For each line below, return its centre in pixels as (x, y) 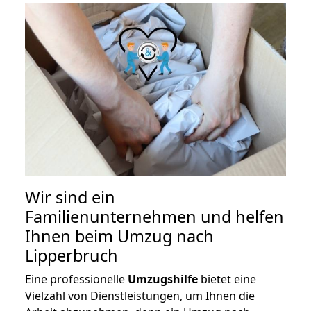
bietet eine (227, 279)
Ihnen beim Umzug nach (119, 236)
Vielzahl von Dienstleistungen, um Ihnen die (140, 296)
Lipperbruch (72, 256)
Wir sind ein (70, 197)
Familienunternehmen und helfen (154, 217)
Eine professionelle (76, 279)
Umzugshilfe (163, 279)
